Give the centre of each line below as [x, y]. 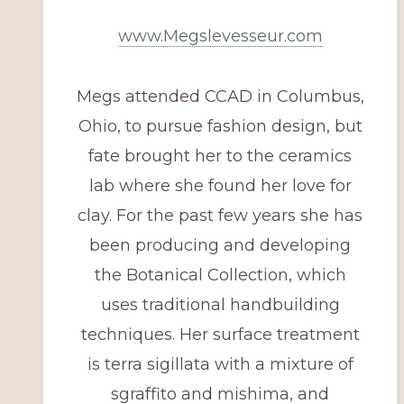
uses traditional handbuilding [220, 305]
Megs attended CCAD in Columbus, [220, 96]
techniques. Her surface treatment [220, 335]
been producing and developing [220, 245]
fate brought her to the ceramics [220, 156]
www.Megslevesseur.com [220, 36]
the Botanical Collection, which [220, 275]
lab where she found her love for [220, 186]
